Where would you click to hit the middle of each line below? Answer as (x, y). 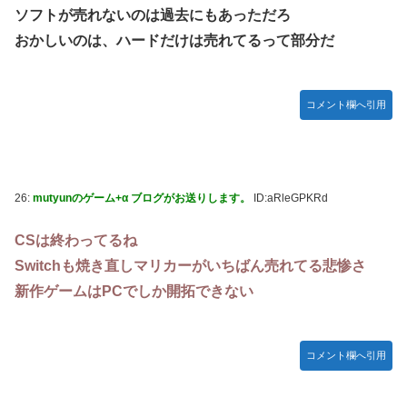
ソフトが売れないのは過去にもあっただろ (153, 15)
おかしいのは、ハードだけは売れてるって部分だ (174, 40)
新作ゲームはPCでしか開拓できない (134, 292)
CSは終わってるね (76, 241)
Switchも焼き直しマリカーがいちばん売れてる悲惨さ (190, 266)
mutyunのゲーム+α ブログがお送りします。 (142, 199)
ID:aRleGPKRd (289, 199)
